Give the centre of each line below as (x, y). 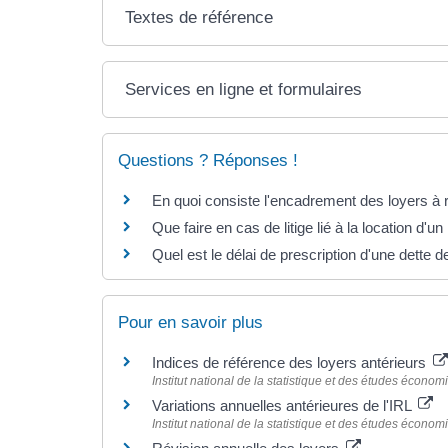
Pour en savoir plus (190, 322)
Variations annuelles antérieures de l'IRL (283, 405)
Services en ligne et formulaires (244, 89)
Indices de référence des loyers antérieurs (291, 362)
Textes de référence (199, 17)
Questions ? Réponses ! (208, 160)
